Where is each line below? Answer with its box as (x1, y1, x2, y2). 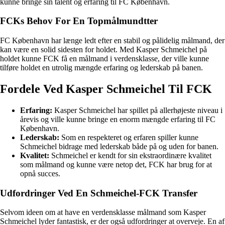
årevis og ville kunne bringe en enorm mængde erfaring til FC (20, 115, 215, 124)
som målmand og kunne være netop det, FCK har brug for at (20, 160, 212, 169)
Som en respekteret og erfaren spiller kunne (59, 133, 198, 142)
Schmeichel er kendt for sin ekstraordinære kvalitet (49, 151, 211, 160)
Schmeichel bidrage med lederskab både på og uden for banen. (20, 142, 218, 151)
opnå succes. (20, 169, 60, 178)
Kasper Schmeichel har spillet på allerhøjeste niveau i (52, 105, 222, 115)
